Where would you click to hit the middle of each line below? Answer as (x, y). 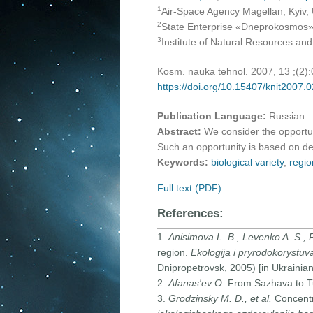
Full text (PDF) (189, 188)
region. (174, 253)
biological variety (247, 162)
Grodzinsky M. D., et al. (220, 299)
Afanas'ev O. (196, 283)
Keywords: (182, 162)
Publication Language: (211, 116)
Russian (285, 116)
